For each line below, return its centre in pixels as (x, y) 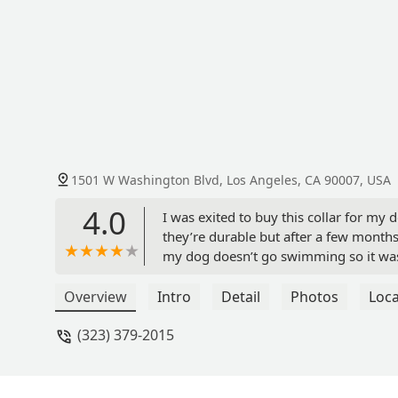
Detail (241, 297)
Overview (96, 297)
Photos (314, 297)
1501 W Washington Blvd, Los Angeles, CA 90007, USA (231, 180)
